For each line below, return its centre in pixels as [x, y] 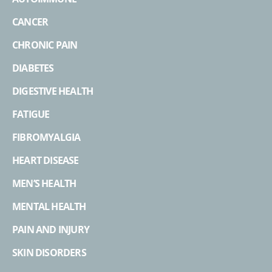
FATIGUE [31, 114]
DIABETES [33, 68]
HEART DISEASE [46, 160]
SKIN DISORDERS [49, 253]
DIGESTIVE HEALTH [53, 91]
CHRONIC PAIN [45, 45]
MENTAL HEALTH [49, 206]
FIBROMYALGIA [46, 137]
